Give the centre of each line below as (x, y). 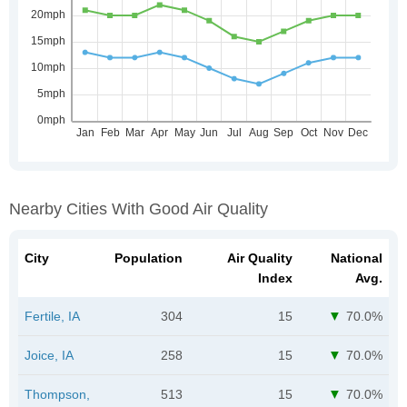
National (357, 258)
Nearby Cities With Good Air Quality (139, 208)
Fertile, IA (52, 316)
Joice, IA (49, 355)
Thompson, (57, 394)
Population (149, 258)
